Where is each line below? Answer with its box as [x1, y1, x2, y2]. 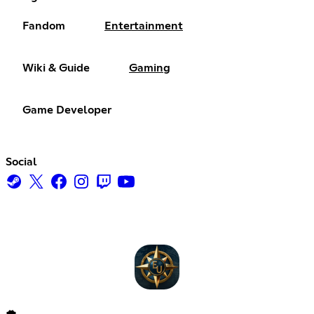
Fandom [22, 20, 65, 32]
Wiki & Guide [22, 62, 90, 74]
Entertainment [104, 20, 183, 32]
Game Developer [22, 104, 111, 116]
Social [6, 156, 37, 168]
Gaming [129, 62, 170, 74]
